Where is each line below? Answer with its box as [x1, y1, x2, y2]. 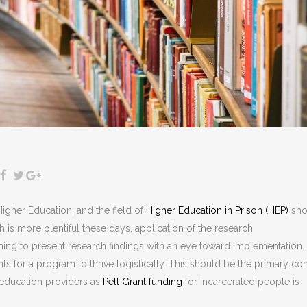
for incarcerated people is [182, 276, 299, 288]
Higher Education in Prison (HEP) [146, 205, 288, 217]
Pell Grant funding [103, 276, 182, 288]
